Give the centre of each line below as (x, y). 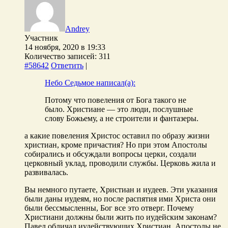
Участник (41, 38)
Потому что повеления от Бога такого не (116, 100)
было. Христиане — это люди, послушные (119, 109)
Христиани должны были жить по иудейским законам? (121, 217)
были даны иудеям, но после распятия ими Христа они (120, 198)
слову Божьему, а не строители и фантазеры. (122, 118)
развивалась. (46, 172)
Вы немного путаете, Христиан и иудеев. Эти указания (121, 189)
